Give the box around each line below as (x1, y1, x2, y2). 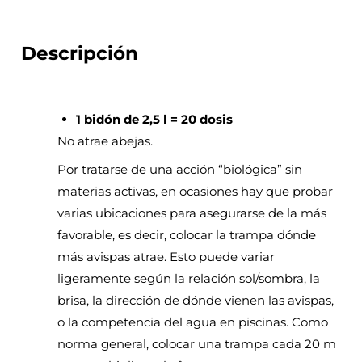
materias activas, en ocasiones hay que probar (57, 183, 334, 199)
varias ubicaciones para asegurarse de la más (57, 204, 327, 221)
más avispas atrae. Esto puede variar (57, 248, 276, 264)
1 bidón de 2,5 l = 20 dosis (75, 112, 233, 128)
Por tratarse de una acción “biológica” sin (57, 161, 303, 177)
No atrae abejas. (57, 133, 154, 149)
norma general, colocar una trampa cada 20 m (57, 335, 337, 351)
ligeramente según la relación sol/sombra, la (57, 270, 321, 286)
